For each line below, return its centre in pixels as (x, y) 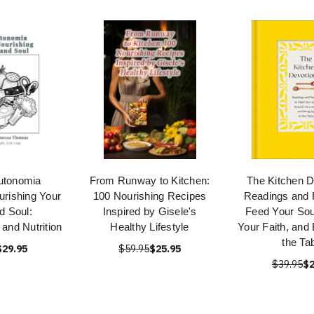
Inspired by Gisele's (150, 211)
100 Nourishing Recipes (150, 196)
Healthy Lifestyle (150, 227)
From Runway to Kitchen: (150, 180)
